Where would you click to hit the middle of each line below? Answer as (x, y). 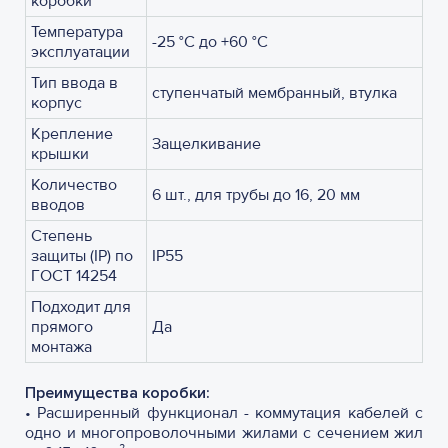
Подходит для (81, 307)
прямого (62, 327)
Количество (74, 185)
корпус (56, 103)
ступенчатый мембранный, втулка (274, 93)
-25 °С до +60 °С (210, 42)
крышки (60, 154)
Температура (77, 32)
